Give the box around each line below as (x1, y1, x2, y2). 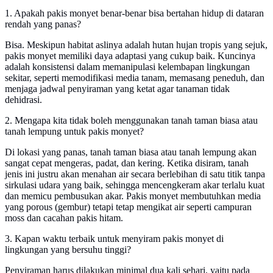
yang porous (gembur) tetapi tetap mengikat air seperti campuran (5, 202, 252, 213)
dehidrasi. (5, 94, 42, 105)
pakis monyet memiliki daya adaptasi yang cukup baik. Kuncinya (5, 51, 255, 62)
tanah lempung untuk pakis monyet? (5, 126, 144, 137)
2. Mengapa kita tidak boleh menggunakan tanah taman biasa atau (5, 115, 258, 126)
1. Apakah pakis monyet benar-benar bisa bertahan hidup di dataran (5, 8, 264, 19)
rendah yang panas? (5, 19, 81, 30)
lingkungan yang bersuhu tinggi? (5, 244, 131, 255)
